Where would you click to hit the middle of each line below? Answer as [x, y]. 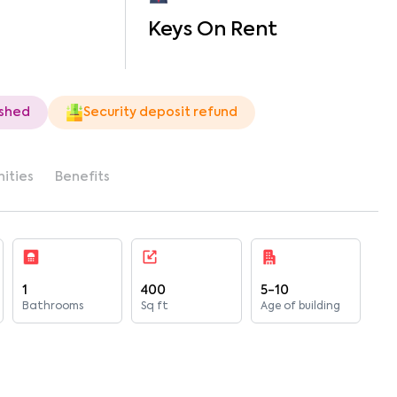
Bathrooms [53, 307]
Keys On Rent [212, 30]
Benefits [82, 177]
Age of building [300, 307]
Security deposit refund [160, 113]
